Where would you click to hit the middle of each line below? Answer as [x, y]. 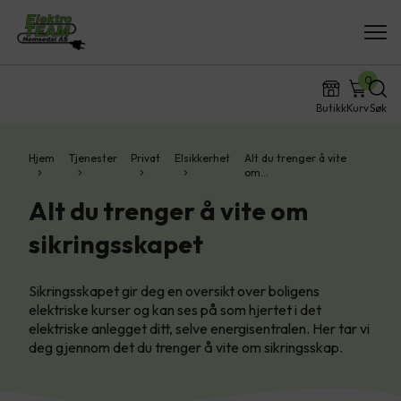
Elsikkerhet [203, 158]
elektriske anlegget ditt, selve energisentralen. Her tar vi [199, 328]
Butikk [331, 108]
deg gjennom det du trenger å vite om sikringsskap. [186, 347]
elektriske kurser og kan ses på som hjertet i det [175, 310]
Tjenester [93, 158]
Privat [146, 158]
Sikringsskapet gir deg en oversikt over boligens [174, 291]
